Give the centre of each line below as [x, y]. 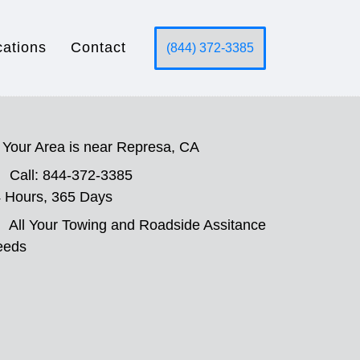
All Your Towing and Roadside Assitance [137, 225]
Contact [98, 47]
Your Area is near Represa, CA [101, 147]
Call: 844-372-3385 [71, 175]
